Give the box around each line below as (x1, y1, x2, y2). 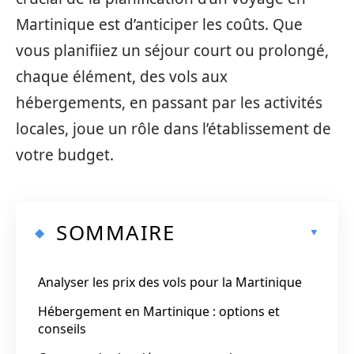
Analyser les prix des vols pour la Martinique (38, 273, 302, 291)
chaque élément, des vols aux (16, 66, 228, 87)
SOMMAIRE (56, 217, 175, 247)
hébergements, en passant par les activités (16, 92, 322, 113)
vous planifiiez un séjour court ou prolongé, (16, 40, 329, 61)
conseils (38, 319, 86, 337)
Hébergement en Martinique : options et (38, 302, 280, 320)
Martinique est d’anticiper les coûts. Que (16, 14, 303, 35)
